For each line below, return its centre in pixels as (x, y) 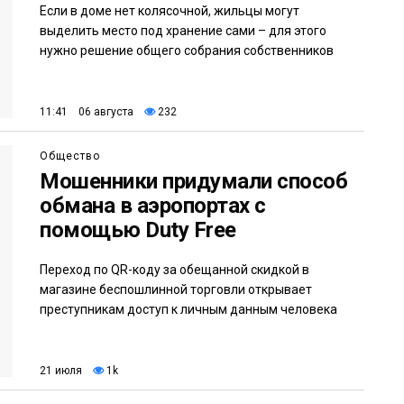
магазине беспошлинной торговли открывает (176, 289)
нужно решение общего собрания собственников (187, 50)
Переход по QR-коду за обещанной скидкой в (174, 269)
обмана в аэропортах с (153, 205)
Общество (70, 156)
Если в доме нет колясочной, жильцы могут (170, 10)
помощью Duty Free (138, 230)
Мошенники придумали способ (194, 181)
